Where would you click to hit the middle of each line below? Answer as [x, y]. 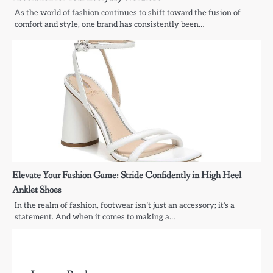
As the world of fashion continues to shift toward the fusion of [128, 13]
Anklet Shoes [37, 190]
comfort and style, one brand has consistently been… [109, 25]
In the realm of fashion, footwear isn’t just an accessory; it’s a [125, 206]
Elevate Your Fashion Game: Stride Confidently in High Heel [127, 175]
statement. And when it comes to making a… [95, 217]
